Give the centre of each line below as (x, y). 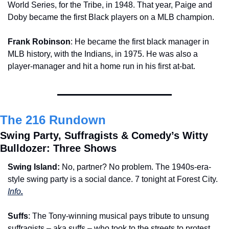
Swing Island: (35, 167)
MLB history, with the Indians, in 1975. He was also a (103, 54)
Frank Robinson (39, 41)
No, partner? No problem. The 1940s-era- (136, 167)
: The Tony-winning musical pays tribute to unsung (119, 216)
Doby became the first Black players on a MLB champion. (111, 17)
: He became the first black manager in (140, 41)
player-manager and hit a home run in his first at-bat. (102, 66)
